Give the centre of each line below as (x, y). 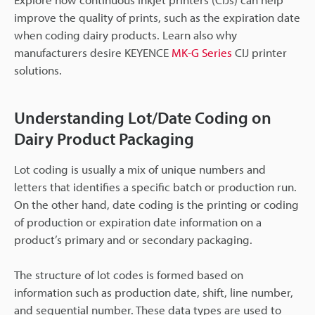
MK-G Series (202, 52)
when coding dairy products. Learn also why (126, 34)
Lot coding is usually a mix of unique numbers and (140, 169)
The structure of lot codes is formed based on (129, 274)
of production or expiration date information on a (138, 221)
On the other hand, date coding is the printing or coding (156, 204)
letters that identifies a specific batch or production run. (155, 186)
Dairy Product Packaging (104, 138)
